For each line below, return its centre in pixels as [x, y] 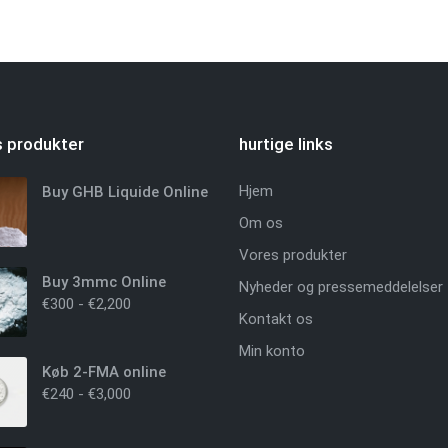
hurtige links [286, 144]
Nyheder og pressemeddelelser [341, 286]
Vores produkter [293, 254]
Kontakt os [276, 318]
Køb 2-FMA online [103, 371]
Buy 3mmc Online [103, 281]
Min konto [272, 350]
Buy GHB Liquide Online [124, 191]
